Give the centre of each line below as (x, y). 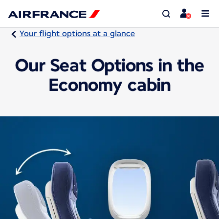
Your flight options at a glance (77, 33)
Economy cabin (109, 85)
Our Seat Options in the (109, 65)
